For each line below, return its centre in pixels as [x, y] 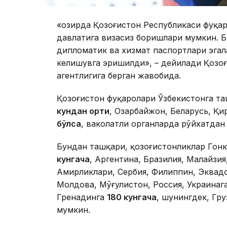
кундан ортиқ [83, 111]
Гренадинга [82, 197]
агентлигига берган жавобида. [119, 76]
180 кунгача [132, 197]
